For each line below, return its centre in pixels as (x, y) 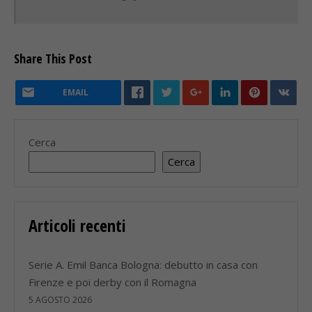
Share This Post (53, 59)
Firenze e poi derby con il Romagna (112, 282)
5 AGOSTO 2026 (60, 300)
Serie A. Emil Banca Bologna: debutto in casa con (143, 265)
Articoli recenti (77, 226)
